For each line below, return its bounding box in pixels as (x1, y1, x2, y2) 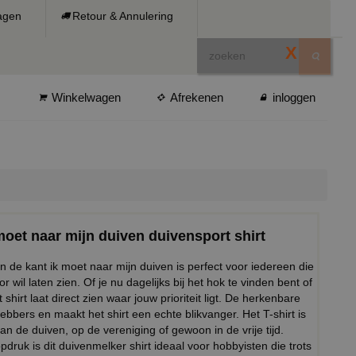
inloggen (273, 91, 315, 104)
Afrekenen (170, 91, 223, 104)
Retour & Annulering (72, 10, 173, 22)
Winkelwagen (52, 91, 121, 104)
